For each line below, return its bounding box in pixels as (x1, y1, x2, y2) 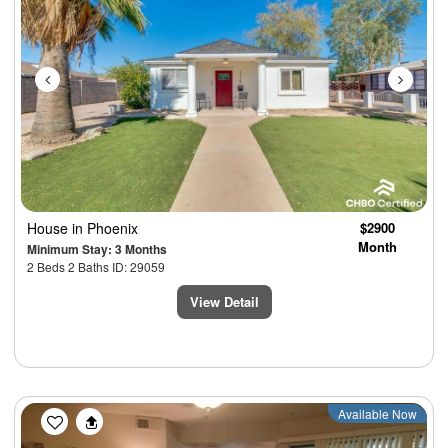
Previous (50, 400, 128, 430)
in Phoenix (72, 217, 138, 238)
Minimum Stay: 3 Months (27, 239, 167, 258)
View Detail (189, 291, 259, 311)
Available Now (338, 404, 417, 422)
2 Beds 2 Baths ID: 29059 (27, 257, 165, 275)
